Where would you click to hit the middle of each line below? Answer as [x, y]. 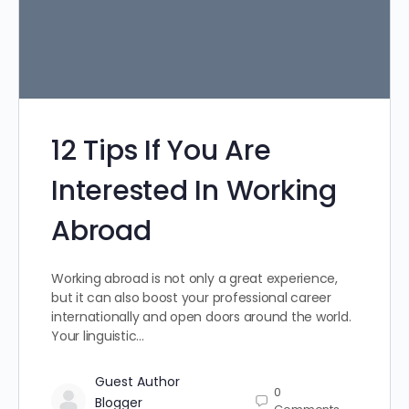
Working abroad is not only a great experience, [194, 278]
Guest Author [137, 381]
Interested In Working [194, 190]
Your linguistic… [98, 336]
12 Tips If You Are [161, 150]
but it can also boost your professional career [191, 297]
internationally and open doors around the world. [201, 316]
